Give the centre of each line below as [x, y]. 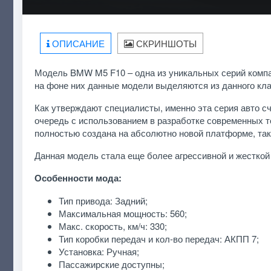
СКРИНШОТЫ [165, 43]
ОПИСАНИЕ [77, 43]
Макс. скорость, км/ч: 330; [113, 226]
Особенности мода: [78, 178]
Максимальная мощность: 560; [122, 213]
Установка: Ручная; [99, 251]
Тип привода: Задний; [103, 200]
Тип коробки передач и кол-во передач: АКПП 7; [158, 238]
